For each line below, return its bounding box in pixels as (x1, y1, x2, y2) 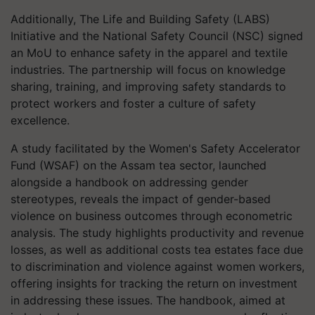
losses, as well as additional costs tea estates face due (11, 243, 303, 257)
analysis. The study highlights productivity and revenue (11, 226, 304, 240)
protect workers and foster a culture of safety (11, 96, 256, 110)
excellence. (11, 113, 70, 127)
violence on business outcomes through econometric (11, 209, 292, 223)
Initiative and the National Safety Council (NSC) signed (11, 29, 303, 43)
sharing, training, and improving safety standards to (11, 79, 286, 94)
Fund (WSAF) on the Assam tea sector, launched (11, 158, 266, 172)
